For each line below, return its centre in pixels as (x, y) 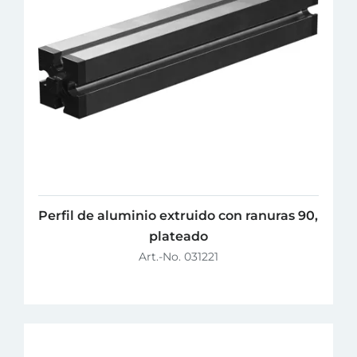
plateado (178, 237)
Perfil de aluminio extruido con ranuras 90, (178, 216)
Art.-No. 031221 (178, 257)
